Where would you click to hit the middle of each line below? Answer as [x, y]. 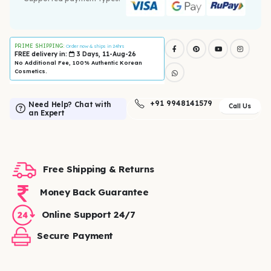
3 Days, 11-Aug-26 [105, 54]
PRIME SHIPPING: [40, 45]
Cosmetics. [31, 71]
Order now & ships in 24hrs [95, 46]
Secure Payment [75, 236]
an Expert [47, 113]
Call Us [240, 106]
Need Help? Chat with [70, 105]
